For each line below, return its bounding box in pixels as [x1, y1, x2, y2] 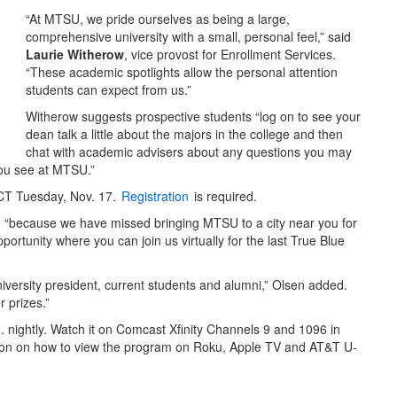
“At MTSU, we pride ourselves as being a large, [26, 10, 290, 28]
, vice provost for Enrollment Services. [124, 45, 339, 64]
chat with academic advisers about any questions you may [26, 143, 352, 161]
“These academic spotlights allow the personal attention [26, 63, 338, 82]
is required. [191, 187, 257, 206]
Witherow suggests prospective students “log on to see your [26, 107, 361, 126]
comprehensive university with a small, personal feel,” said [26, 27, 351, 46]
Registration [121, 187, 189, 206]
